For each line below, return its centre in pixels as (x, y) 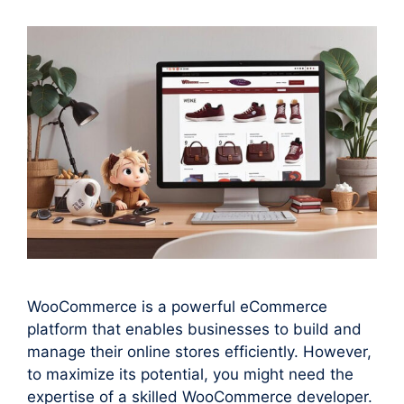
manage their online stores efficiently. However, (199, 352)
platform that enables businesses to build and (194, 330)
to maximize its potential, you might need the (190, 375)
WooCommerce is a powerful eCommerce (177, 307)
